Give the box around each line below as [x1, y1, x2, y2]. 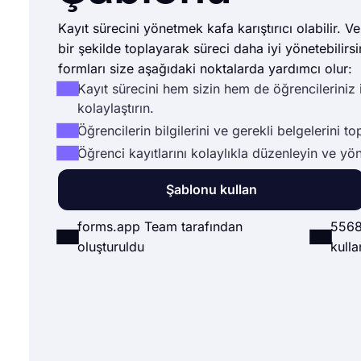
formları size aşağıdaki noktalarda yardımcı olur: [58, 60, 352, 77]
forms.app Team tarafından [77, 218, 243, 234]
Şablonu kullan [165, 180, 257, 197]
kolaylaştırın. [77, 99, 154, 116]
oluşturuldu [77, 238, 144, 255]
